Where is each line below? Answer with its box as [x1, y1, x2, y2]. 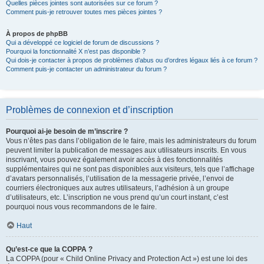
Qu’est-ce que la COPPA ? [6, 245, 93, 253]
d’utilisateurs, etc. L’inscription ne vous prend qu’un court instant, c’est [6, 193, 228, 202]
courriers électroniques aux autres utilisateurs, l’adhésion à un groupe [6, 183, 229, 192]
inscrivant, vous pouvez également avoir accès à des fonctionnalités [6, 155, 223, 164]
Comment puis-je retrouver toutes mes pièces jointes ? [6, 8, 162, 15]
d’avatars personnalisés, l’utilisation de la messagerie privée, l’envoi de [6, 174, 234, 183]
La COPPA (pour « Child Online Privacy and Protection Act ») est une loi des [6, 254, 247, 263]
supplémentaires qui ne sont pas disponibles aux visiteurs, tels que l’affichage [6, 164, 255, 173]
